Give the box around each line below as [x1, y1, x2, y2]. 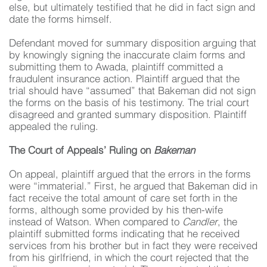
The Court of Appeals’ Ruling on [9, 146, 154, 156]
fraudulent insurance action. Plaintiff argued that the [9, 74, 240, 85]
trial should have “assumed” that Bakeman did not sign [9, 86, 256, 97]
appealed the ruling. [9, 122, 98, 132]
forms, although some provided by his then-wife [9, 206, 223, 216]
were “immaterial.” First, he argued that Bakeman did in [9, 182, 257, 192]
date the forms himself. [9, 15, 112, 25]
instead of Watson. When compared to [9, 218, 182, 228]
